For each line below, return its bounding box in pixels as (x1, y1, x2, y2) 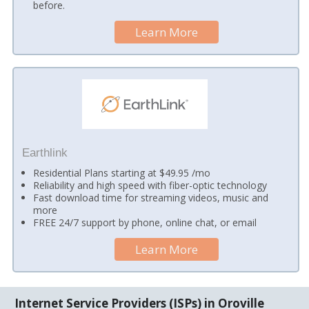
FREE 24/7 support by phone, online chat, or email (33, 216, 257, 230)
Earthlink (21, 146, 68, 159)
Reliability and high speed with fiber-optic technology (33, 179, 268, 192)
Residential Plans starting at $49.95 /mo (33, 166, 211, 180)
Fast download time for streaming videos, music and (33, 191, 269, 205)
